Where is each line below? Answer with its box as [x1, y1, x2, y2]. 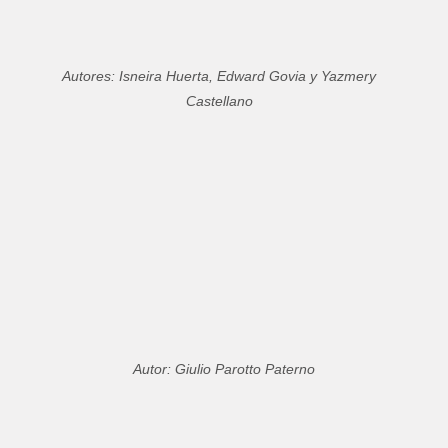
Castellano [185, 93, 253, 110]
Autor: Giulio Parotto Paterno [133, 361, 315, 378]
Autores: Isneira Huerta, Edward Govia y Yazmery [62, 68, 377, 85]
